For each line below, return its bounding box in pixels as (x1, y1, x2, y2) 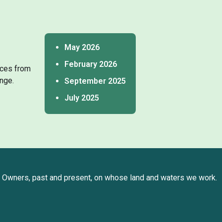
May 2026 (64, 43, 100, 53)
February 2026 (64, 59, 117, 69)
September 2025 (64, 76, 126, 86)
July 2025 (64, 93, 99, 103)
